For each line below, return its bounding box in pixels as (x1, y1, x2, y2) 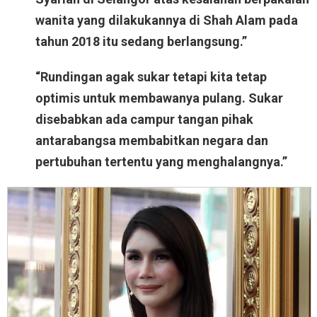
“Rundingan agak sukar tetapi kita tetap (35, 69, 267, 85)
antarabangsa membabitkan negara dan (35, 133, 268, 149)
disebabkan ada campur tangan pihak (35, 112, 253, 127)
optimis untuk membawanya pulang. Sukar (35, 91, 283, 106)
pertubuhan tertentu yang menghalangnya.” (35, 154, 287, 170)
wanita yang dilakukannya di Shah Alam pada (35, 13, 298, 28)
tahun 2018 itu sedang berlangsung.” (35, 34, 247, 50)
